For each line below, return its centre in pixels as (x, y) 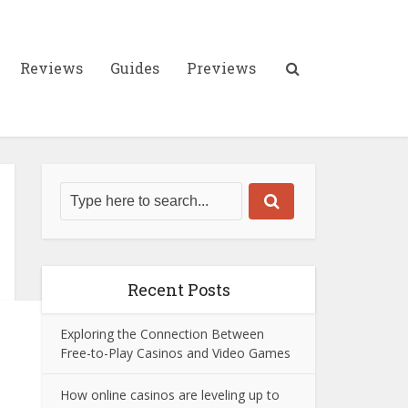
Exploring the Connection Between (162, 334)
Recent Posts (178, 290)
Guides (135, 68)
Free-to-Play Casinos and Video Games (175, 353)
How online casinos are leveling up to (170, 395)
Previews (221, 68)
